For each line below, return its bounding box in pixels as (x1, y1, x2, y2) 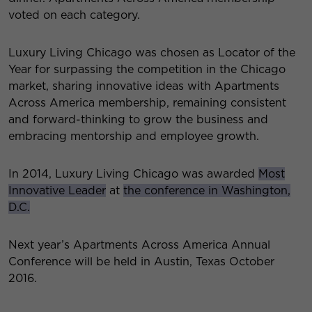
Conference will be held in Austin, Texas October (8, 254, 274, 268)
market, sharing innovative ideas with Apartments (8, 79, 279, 93)
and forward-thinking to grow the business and (8, 112, 268, 126)
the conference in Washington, (123, 183, 290, 197)
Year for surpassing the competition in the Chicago (8, 62, 286, 76)
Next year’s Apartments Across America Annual (8, 237, 270, 251)
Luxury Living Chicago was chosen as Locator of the (8, 45, 295, 59)
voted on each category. (8, 8, 140, 22)
